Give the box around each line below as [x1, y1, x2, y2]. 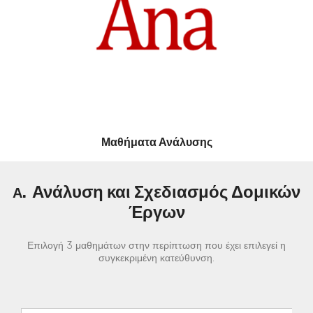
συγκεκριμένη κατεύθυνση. [99, 252, 214, 265]
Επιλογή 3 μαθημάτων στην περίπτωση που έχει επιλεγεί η [27, 240, 286, 252]
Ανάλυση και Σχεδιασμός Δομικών [32, 182, 300, 203]
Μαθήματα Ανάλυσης [101, 136, 212, 150]
